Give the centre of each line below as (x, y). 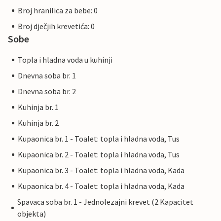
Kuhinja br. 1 (38, 107)
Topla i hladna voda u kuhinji (65, 60)
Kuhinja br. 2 (38, 123)
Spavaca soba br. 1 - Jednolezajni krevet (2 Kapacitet (105, 202)
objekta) (32, 214)
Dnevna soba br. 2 (47, 92)
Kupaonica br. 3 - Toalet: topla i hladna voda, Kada (101, 170)
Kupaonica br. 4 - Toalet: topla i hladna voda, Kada (101, 186)
